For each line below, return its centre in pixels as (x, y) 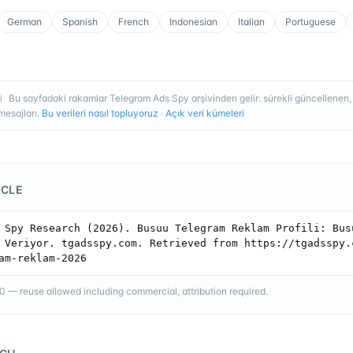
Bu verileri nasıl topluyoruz (100, 113)
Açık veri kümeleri (205, 113)
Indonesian (193, 21)
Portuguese (310, 21)
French (134, 21)
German (24, 21)
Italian (251, 21)
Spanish (80, 21)
